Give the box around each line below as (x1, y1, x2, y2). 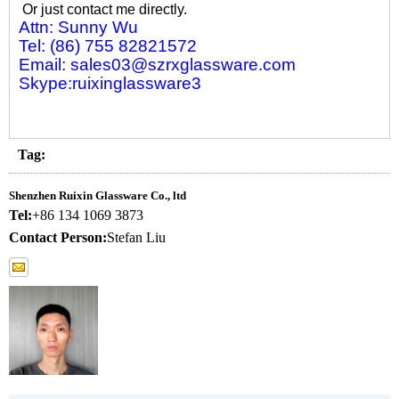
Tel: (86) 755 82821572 (19, 36, 197, 55)
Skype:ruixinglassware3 (19, 73, 201, 93)
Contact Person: (9, 229, 107, 245)
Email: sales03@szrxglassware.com (19, 54, 296, 74)
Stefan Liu (107, 229, 166, 245)
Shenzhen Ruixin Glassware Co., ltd (9, 188, 186, 202)
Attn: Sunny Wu (19, 17, 138, 37)
